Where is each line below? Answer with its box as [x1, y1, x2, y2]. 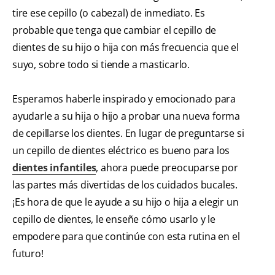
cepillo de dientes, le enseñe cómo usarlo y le [12, 212, 215, 227]
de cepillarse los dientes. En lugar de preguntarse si [12, 126, 244, 141]
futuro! [12, 247, 44, 261]
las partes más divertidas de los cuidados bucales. [12, 178, 238, 192]
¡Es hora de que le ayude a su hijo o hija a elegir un [12, 195, 239, 209]
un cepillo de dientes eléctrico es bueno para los [12, 144, 230, 158]
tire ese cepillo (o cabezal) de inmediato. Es [12, 6, 205, 20]
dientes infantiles [12, 161, 96, 175]
